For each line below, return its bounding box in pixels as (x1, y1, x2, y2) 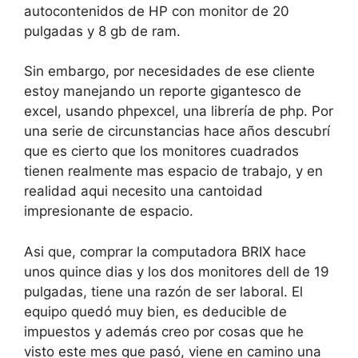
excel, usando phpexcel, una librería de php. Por (24, 103, 333, 119)
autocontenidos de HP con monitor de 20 (24, 2, 289, 19)
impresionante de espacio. (24, 203, 193, 219)
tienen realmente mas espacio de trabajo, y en (24, 163, 323, 179)
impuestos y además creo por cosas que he (24, 323, 304, 340)
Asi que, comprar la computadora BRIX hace (24, 243, 306, 260)
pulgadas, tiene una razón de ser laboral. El (24, 283, 303, 300)
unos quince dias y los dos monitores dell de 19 (24, 263, 329, 280)
